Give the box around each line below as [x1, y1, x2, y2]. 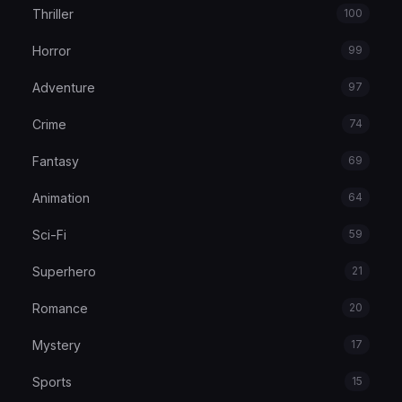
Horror [32, 42, 71, 58]
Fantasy [32, 153, 79, 169]
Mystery [32, 336, 81, 353]
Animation [32, 189, 90, 205]
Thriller [32, 5, 74, 22]
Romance [32, 300, 88, 316]
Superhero [32, 263, 96, 279]
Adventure [32, 79, 95, 95]
